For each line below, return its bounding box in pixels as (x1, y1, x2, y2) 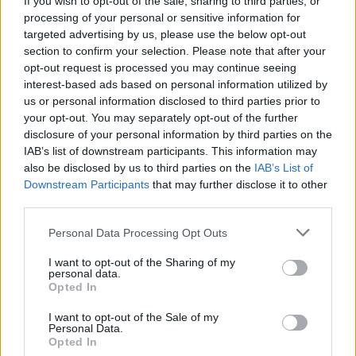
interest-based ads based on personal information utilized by (24, 78, 327, 91)
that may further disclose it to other (149, 178, 327, 191)
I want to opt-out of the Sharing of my (48, 256, 235, 269)
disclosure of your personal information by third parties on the (24, 128, 332, 141)
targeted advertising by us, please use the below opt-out (24, 28, 306, 41)
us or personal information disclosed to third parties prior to (24, 95, 320, 107)
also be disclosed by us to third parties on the (24, 161, 254, 174)
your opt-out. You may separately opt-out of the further (24, 111, 298, 124)
